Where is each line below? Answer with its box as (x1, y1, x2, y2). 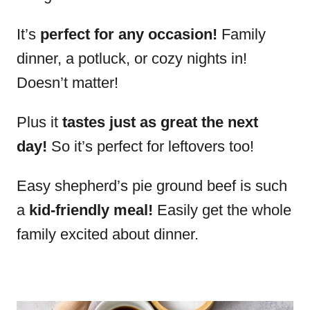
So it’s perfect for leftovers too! (47, 138, 254, 155)
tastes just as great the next (62, 113, 258, 131)
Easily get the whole (153, 201, 291, 219)
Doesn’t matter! (17, 74, 118, 91)
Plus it (17, 113, 62, 131)
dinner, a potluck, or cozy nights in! (17, 50, 247, 67)
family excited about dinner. (17, 226, 199, 243)
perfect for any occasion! (40, 26, 217, 43)
